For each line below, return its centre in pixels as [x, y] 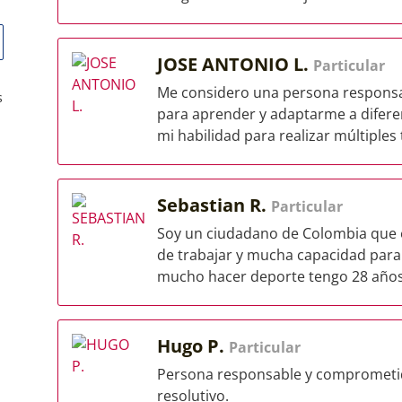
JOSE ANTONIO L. [235, 64]
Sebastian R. [214, 205]
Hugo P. [193, 346]
